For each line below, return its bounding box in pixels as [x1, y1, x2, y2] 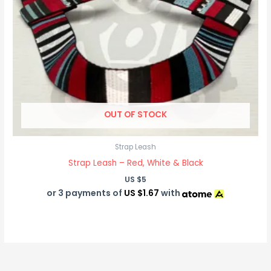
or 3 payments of [47, 186, 125, 199]
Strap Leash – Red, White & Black [68, 157, 203, 169]
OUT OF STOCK [104, 109, 167, 121]
